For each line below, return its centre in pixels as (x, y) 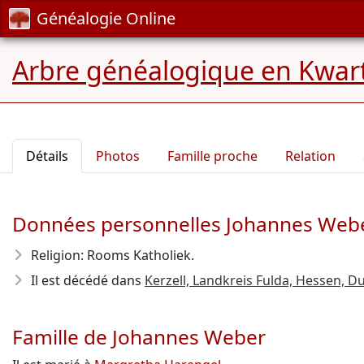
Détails (47, 156)
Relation (310, 156)
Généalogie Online (106, 18)
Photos (118, 156)
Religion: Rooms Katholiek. (113, 255)
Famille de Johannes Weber (139, 337)
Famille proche (212, 156)
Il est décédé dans (88, 280)
